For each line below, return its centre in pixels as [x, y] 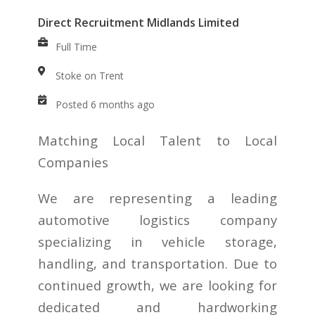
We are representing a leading [157, 198]
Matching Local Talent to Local [157, 141]
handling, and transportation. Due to [157, 264]
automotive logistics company [157, 220]
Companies [73, 162]
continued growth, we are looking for [157, 285]
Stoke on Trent [89, 76]
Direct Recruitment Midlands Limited [138, 23]
